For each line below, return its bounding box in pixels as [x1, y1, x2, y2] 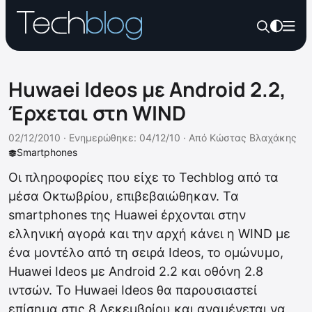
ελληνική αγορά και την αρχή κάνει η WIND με [8, 226, 290, 241]
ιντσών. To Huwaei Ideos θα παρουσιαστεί [8, 283, 257, 297]
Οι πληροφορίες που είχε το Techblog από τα [8, 170, 279, 185]
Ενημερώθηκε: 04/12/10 [69, 132, 180, 143]
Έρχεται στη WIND [8, 99, 186, 127]
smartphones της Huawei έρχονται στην [8, 208, 246, 222]
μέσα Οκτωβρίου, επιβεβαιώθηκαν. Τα [8, 189, 239, 203]
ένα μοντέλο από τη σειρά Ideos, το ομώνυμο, [8, 245, 283, 260]
